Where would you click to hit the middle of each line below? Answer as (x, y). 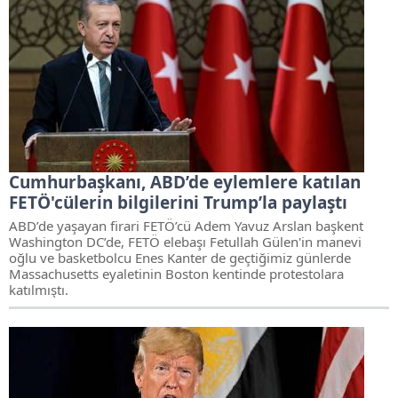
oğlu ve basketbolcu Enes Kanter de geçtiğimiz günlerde (180, 258)
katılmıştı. (39, 290)
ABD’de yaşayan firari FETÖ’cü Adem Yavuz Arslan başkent (186, 226)
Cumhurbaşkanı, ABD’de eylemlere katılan (185, 182)
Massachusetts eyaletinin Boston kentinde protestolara (176, 274)
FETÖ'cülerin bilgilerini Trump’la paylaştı (178, 203)
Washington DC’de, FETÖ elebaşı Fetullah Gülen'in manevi (185, 242)
